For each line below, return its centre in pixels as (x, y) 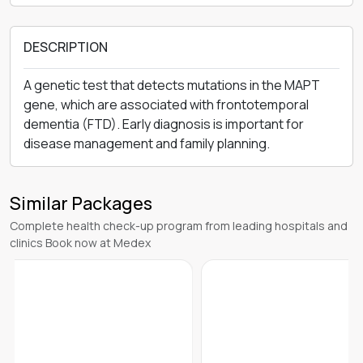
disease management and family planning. (147, 143)
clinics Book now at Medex (80, 243)
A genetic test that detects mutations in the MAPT (172, 85)
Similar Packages (81, 203)
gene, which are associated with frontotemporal (166, 105)
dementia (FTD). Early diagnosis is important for (164, 124)
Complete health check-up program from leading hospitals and (179, 226)
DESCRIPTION (66, 47)
